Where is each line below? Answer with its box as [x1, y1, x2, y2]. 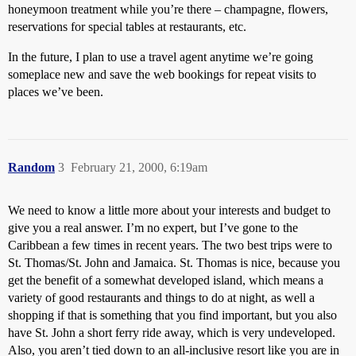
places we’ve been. [8, 85, 103, 99]
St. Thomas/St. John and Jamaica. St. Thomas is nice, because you [8, 256, 340, 269]
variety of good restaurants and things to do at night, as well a [8, 291, 315, 304]
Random [8, 161, 55, 174]
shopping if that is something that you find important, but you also [8, 308, 337, 322]
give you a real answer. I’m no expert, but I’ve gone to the [8, 221, 298, 234]
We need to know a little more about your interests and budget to [8, 203, 331, 217]
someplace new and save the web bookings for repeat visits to [8, 68, 316, 81]
